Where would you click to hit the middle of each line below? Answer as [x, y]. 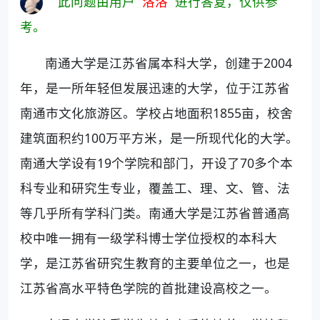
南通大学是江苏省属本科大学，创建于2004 [169, 63]
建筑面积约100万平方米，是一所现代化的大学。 [159, 138]
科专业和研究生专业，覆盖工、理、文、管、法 [155, 188]
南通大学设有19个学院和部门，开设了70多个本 [156, 163]
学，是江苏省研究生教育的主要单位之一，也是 [155, 263]
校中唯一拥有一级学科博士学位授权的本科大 [149, 238]
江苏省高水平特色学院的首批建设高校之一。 [149, 288]
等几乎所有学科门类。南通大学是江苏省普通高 [155, 213]
